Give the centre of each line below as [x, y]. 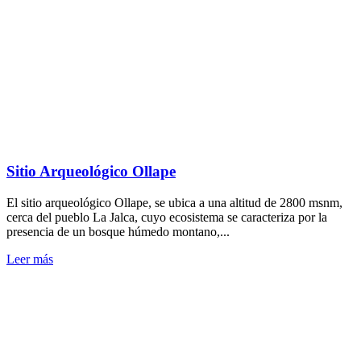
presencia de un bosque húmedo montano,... [118, 232]
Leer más [30, 259]
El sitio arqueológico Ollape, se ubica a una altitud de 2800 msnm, [174, 203]
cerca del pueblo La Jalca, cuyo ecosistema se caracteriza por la [167, 218]
